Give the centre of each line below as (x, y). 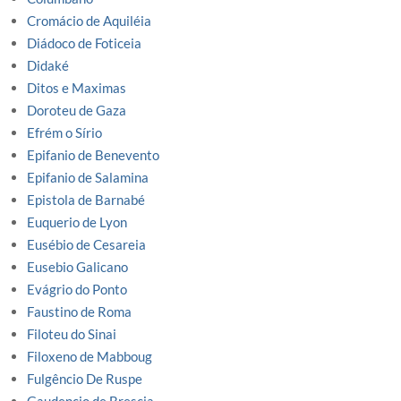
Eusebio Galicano (77, 267)
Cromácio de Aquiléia (89, 21)
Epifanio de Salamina (88, 178)
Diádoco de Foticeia (84, 43)
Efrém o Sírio (64, 133)
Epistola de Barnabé (86, 200)
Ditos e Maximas (77, 88)
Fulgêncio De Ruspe (85, 379)
